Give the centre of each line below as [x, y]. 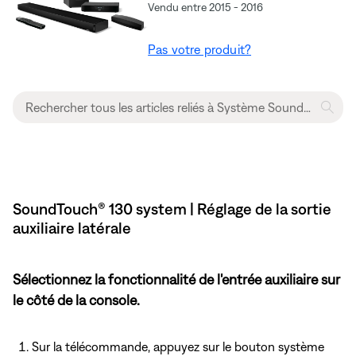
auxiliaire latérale [72, 228]
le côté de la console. [76, 300]
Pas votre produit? [200, 50]
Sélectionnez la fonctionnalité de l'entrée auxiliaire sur [176, 280]
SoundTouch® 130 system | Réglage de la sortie [172, 209]
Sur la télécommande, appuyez [117, 347]
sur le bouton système [263, 347]
